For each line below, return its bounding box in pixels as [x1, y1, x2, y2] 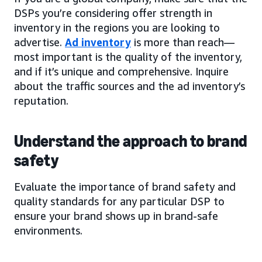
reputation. [14, 94, 68, 108]
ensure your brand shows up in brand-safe [14, 209, 218, 223]
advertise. [14, 36, 65, 49]
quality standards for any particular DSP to [14, 195, 225, 208]
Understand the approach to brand [14, 132, 247, 151]
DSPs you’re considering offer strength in [14, 6, 212, 20]
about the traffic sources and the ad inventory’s [14, 80, 245, 93]
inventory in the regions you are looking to [14, 21, 220, 35]
